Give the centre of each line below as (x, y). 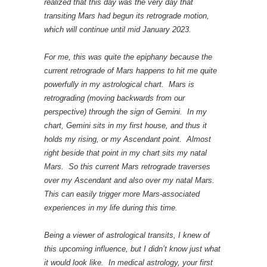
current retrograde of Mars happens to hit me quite (131, 70)
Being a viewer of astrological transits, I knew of (127, 235)
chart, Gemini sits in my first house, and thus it (125, 125)
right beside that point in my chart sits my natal (125, 153)
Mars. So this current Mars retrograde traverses (127, 166)
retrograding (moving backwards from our (114, 98)
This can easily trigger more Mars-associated (122, 194)
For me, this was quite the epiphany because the (128, 57)
